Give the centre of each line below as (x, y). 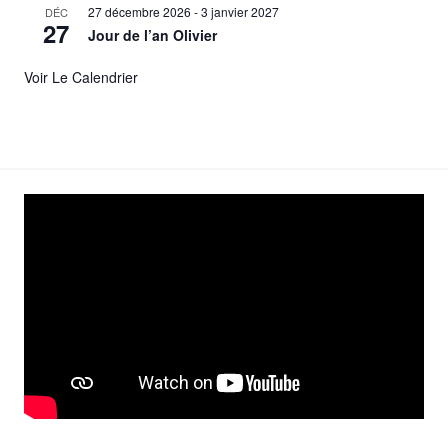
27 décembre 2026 (139, 11)
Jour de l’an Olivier (152, 34)
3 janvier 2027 (240, 11)
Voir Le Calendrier (81, 76)
